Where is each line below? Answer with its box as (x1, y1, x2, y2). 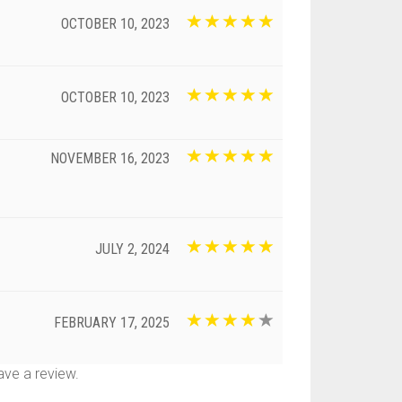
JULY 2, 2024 (95, 240, 170, 258)
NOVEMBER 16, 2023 (50, 149, 170, 167)
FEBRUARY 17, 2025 (54, 313, 170, 331)
